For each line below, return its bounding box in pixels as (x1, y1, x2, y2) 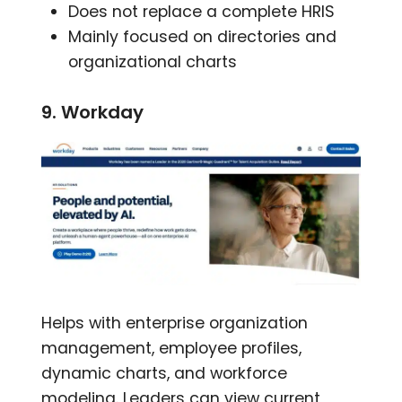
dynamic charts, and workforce (41, 362, 288, 384)
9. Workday (41, 99, 144, 125)
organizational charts (68, 50, 238, 73)
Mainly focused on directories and (68, 25, 337, 48)
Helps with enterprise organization (41, 311, 309, 334)
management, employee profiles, (41, 336, 302, 359)
